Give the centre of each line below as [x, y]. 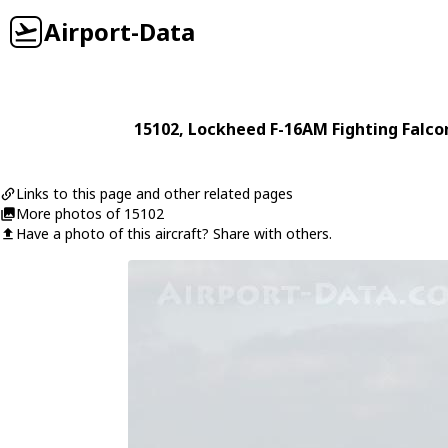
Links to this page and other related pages [154, 193]
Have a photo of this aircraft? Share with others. [174, 233]
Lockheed [227, 129]
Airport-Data [119, 31]
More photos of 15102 [90, 213]
